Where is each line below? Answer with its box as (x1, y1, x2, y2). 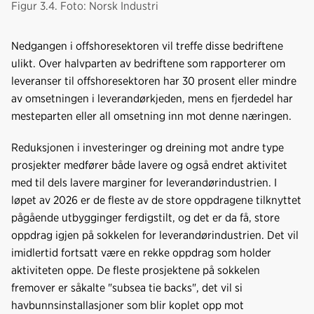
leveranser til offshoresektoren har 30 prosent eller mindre (11, 74, 296, 88)
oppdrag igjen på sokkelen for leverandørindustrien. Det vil (11, 228, 299, 242)
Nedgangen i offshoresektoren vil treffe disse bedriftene (11, 39, 283, 53)
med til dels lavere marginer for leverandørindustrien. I (11, 175, 277, 189)
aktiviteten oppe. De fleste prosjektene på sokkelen (11, 263, 260, 277)
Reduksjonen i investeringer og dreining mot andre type (11, 140, 284, 154)
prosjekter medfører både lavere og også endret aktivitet (11, 158, 287, 172)
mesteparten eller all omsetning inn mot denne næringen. (11, 109, 292, 123)
